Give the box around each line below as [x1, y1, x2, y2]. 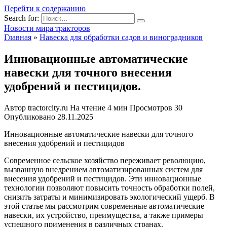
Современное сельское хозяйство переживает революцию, [4, 156, 206, 165]
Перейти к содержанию [4, 4, 86, 13]
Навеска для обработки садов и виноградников [40, 33, 203, 42]
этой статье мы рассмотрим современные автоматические [4, 201, 204, 210]
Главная [4, 33, 31, 42]
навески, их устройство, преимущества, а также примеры [4, 210, 203, 219]
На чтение [70, 103, 105, 112]
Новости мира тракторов [4, 24, 90, 32]
